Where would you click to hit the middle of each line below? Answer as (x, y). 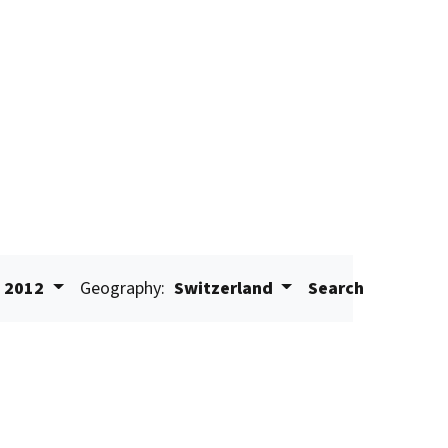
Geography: (122, 288)
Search (336, 288)
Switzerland (223, 288)
